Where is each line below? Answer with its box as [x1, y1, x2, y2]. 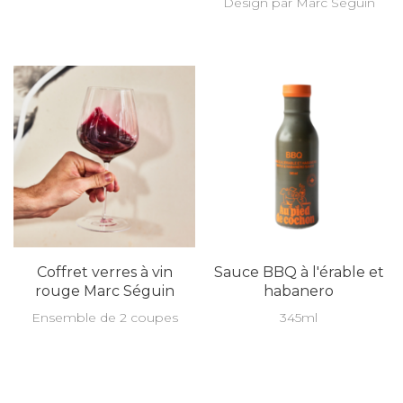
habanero [264, 282, 334, 300]
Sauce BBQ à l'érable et [213, 264, 384, 281]
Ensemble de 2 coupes [31, 309, 178, 326]
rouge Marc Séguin [34, 282, 175, 300]
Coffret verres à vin [36, 264, 173, 281]
